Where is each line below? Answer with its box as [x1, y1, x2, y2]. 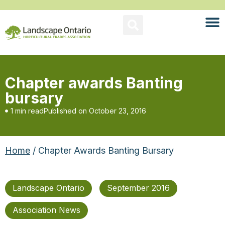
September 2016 [107, 183, 170, 193]
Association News [13, 205, 80, 215]
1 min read [11, 106, 44, 115]
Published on [44, 106, 87, 115]
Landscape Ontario [13, 183, 84, 193]
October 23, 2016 [89, 106, 146, 115]
